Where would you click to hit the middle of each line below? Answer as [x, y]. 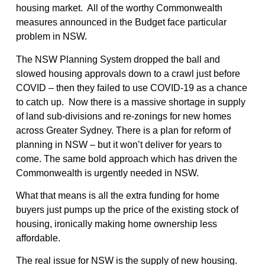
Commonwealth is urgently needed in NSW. [107, 173]
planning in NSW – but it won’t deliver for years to [119, 144]
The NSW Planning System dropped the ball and [118, 59]
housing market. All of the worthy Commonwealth [119, 8]
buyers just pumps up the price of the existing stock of [127, 209]
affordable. [38, 238]
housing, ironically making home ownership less [116, 224]
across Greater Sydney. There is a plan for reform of [123, 130]
